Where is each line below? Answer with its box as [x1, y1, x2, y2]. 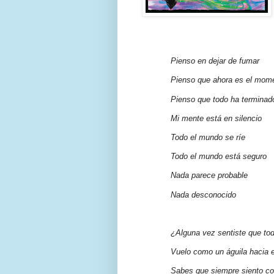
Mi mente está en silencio [171, 113, 262, 123]
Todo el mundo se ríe [171, 133, 246, 143]
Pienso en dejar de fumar [171, 56, 260, 66]
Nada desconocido [171, 190, 237, 199]
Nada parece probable [171, 171, 248, 180]
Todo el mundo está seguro [171, 152, 267, 161]
